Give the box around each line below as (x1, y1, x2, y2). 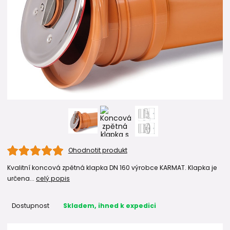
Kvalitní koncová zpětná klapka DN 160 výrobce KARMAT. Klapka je (7, 163, 217, 172)
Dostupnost (11, 201, 49, 210)
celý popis (36, 174, 70, 183)
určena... (7, 174, 36, 183)
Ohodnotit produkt (68, 146, 127, 155)
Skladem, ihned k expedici (63, 201, 156, 210)
